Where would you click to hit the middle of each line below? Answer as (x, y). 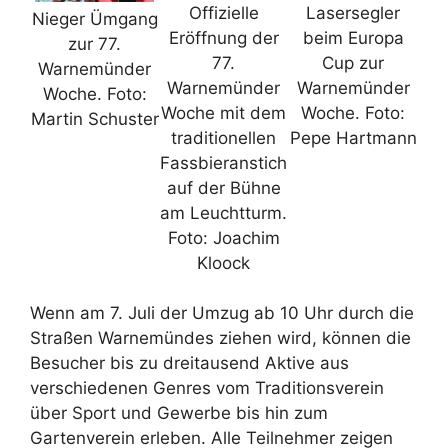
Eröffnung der (223, 37)
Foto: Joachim (223, 237)
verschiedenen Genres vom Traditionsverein (207, 388)
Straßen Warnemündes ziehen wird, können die (220, 338)
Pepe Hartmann (353, 137)
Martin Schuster (94, 118)
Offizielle (223, 12)
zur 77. (95, 43)
